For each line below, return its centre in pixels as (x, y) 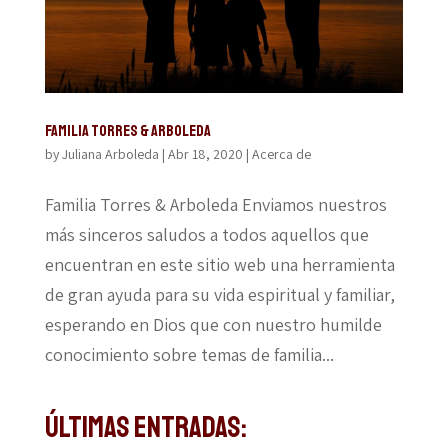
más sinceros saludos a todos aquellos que (206, 234)
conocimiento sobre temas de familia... (189, 354)
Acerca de (281, 153)
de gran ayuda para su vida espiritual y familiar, (219, 294)
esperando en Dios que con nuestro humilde (213, 324)
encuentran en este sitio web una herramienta (219, 264)
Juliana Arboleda (110, 153)
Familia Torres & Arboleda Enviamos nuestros (215, 204)
